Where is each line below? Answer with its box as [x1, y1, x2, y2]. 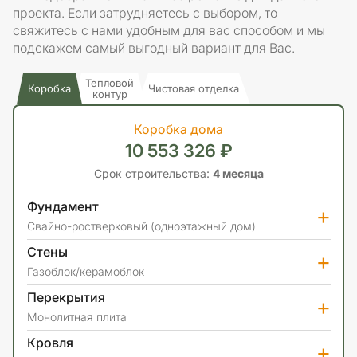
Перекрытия [26, 288, 105, 305]
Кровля [26, 334, 73, 351]
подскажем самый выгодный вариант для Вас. [13, 40, 295, 56]
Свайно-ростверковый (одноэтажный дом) [26, 218, 256, 233]
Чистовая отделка [148, 82, 239, 95]
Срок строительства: [93, 166, 213, 180]
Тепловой [85, 76, 134, 89]
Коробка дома [134, 120, 223, 137]
